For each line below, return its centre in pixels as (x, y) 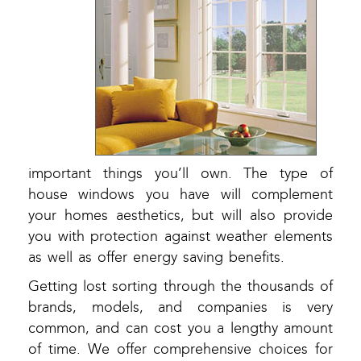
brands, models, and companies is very (180, 308)
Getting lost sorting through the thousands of (180, 287)
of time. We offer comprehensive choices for (180, 350)
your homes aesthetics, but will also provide (180, 216)
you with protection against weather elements (180, 237)
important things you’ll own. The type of (180, 174)
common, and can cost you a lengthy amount (180, 329)
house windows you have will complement (180, 195)
